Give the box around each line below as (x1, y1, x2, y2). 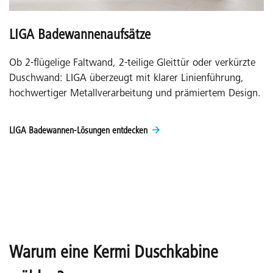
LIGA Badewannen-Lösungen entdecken (9, 126, 147, 136)
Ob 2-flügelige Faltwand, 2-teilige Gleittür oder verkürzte (9, 58, 255, 69)
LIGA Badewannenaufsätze (9, 28, 151, 43)
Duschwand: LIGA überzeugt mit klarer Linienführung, (9, 73, 244, 84)
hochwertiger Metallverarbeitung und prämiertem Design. (9, 88, 261, 99)
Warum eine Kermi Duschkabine (9, 244, 218, 263)
